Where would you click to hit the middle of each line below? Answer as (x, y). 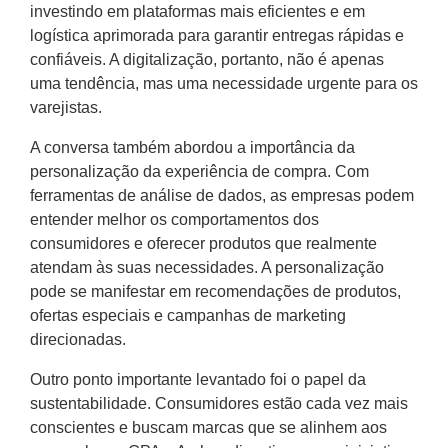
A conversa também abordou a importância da (192, 148)
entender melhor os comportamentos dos (174, 220)
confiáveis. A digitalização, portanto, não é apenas (207, 60)
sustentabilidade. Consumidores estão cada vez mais (219, 404)
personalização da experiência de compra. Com (199, 172)
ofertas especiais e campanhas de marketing (188, 316)
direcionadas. (78, 340)
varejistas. (66, 108)
